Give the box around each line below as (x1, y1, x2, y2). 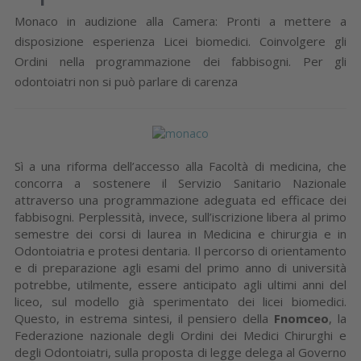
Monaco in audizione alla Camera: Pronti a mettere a (15, 12, 346, 29)
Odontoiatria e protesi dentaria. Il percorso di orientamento (15, 242, 346, 259)
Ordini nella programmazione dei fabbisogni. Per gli (15, 52, 346, 69)
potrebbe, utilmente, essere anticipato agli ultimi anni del (15, 276, 346, 293)
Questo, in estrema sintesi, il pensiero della (15, 309, 275, 326)
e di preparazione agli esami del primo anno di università (15, 259, 346, 276)
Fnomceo (274, 309, 330, 326)
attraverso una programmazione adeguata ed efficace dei (15, 191, 346, 208)
